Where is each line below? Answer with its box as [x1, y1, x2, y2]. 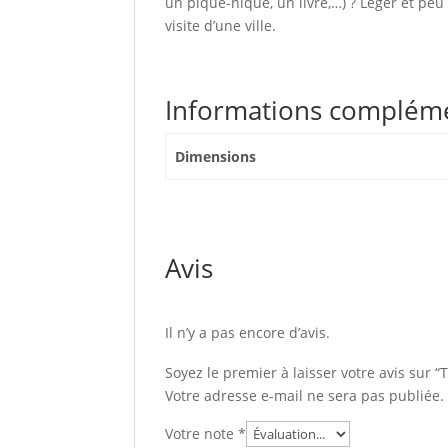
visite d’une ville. [165, 16, 277, 35]
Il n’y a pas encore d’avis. [165, 323, 331, 342]
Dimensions [174, 147, 256, 166]
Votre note [165, 424, 239, 443]
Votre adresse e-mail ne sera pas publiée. [165, 386, 445, 405]
